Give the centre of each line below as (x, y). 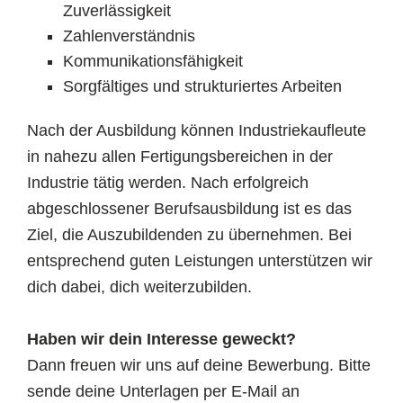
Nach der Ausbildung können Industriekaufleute (197, 130)
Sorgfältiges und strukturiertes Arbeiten (207, 86)
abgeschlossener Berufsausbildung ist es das (189, 209)
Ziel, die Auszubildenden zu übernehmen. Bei (189, 235)
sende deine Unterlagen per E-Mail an (163, 391)
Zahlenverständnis (131, 36)
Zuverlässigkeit (117, 11)
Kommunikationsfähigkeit (153, 61)
